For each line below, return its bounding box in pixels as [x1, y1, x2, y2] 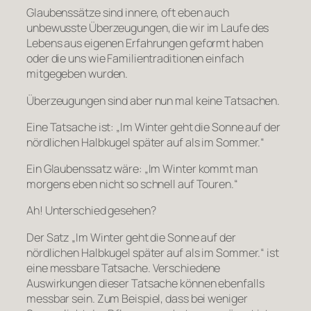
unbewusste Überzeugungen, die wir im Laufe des [26, 20, 269, 36]
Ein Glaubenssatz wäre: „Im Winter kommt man [26, 161, 258, 177]
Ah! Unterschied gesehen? [26, 203, 156, 219]
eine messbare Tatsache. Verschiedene [26, 260, 221, 276]
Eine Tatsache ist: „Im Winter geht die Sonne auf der [26, 119, 280, 135]
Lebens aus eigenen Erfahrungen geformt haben [26, 35, 263, 51]
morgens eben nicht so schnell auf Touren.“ [26, 176, 238, 192]
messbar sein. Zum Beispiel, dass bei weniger [26, 290, 248, 306]
